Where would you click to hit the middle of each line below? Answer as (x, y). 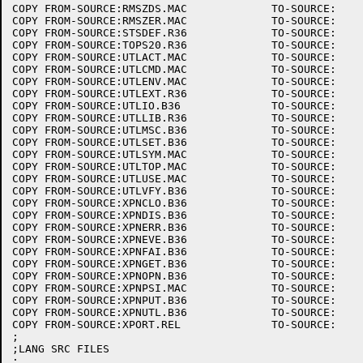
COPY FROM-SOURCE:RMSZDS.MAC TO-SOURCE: (100, 9)
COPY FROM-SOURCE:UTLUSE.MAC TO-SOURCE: (100, 179)
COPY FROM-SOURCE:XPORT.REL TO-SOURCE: (96, 325)
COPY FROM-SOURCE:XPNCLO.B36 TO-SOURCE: (100, 203)
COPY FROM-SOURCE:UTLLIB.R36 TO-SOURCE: (100, 118)
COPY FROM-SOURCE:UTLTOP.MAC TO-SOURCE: (100, 167)
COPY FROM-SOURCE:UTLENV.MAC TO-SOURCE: (100, 81)
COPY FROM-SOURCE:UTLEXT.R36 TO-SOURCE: (100, 94)
